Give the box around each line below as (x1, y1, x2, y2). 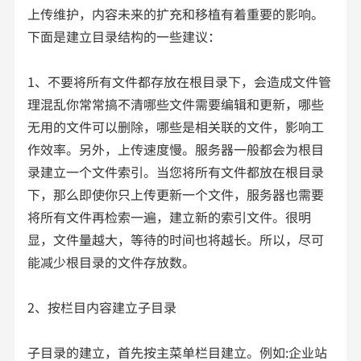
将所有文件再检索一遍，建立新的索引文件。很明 (27, 206, 312, 226)
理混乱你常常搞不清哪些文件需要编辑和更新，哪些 (27, 93, 325, 114)
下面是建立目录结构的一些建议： (27, 26, 222, 46)
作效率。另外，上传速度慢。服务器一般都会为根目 (27, 139, 325, 159)
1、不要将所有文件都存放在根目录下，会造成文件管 (27, 71, 332, 91)
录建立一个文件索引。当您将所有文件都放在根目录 (27, 161, 325, 181)
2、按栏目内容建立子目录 (27, 297, 177, 317)
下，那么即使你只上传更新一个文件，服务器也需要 (27, 184, 325, 204)
